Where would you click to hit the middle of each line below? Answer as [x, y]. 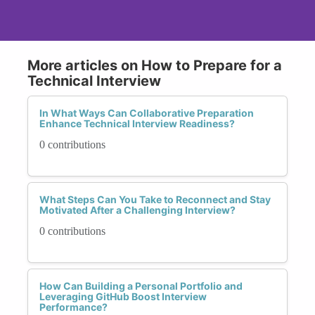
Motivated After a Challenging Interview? [137, 210]
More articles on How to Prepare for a [155, 65]
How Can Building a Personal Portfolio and [141, 285]
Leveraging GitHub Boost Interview [123, 296]
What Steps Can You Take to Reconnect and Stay [155, 199]
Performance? [73, 307]
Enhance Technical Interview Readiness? [137, 123]
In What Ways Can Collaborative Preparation [147, 112]
